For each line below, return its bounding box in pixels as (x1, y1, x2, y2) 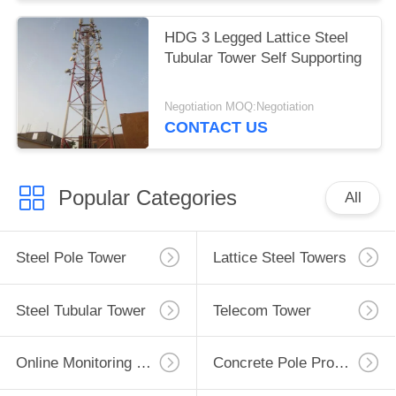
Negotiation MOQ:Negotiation (164, 100, 315, 113)
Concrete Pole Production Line (333, 354, 349, 372)
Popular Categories (57, 186, 237, 210)
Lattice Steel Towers (212, 249, 346, 267)
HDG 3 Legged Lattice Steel (164, 28, 349, 46)
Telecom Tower (212, 301, 311, 319)
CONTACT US (164, 118, 269, 136)
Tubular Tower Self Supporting (164, 49, 362, 66)
